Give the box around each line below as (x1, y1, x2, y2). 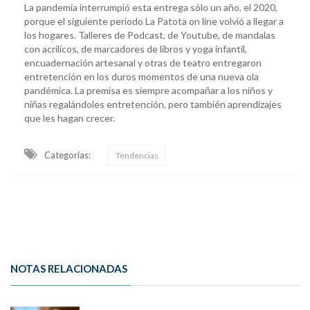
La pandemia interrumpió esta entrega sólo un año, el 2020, (24, 1, 277, 14)
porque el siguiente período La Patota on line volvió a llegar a (24, 15, 284, 28)
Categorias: (44, 149, 91, 161)
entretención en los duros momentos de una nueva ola (24, 71, 259, 83)
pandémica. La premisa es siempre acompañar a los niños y (24, 84, 273, 97)
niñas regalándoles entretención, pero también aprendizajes (24, 98, 282, 111)
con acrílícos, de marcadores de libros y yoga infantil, (24, 43, 247, 55)
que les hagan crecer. (24, 112, 115, 125)
